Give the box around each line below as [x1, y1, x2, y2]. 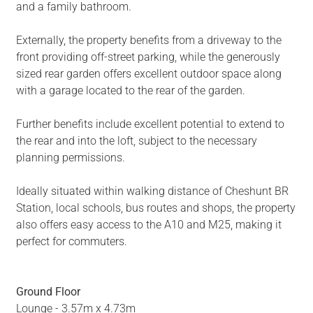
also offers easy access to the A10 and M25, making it [15, 218, 282, 232]
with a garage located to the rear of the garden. [15, 84, 245, 98]
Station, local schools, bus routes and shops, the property [15, 201, 296, 215]
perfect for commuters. [15, 235, 127, 249]
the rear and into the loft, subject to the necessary [15, 134, 257, 148]
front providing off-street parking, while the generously [15, 50, 280, 64]
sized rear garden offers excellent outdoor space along [15, 67, 282, 81]
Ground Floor [15, 285, 80, 299]
